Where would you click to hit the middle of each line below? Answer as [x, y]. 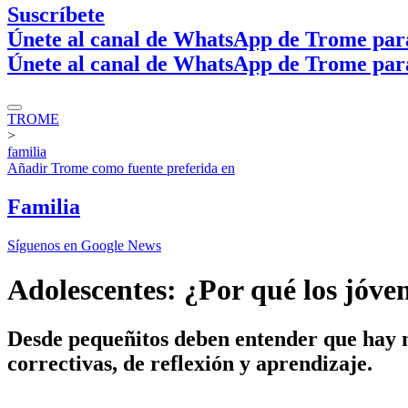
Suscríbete [56, 14]
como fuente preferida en [162, 168]
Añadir [29, 168]
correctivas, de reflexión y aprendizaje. [190, 363]
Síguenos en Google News [84, 245]
